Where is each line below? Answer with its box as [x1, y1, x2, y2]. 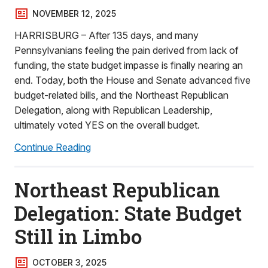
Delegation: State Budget [14, 200, 242, 226]
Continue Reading [14, 141, 91, 153]
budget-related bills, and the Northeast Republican [14, 89, 229, 101]
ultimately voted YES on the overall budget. [14, 119, 200, 131]
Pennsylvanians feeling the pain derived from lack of [14, 44, 239, 56]
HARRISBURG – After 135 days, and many [14, 29, 199, 41]
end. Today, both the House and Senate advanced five [14, 74, 251, 86]
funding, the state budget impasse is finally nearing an [14, 59, 243, 71]
